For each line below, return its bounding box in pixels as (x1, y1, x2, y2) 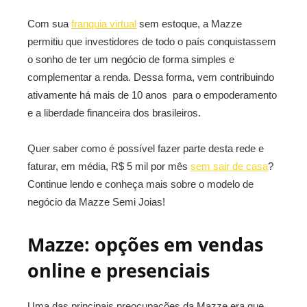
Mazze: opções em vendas (27, 232, 263, 257)
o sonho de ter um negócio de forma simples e (27, 53, 234, 65)
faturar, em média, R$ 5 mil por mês (27, 160, 191, 172)
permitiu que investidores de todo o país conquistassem (27, 36, 276, 47)
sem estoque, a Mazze (136, 18, 242, 29)
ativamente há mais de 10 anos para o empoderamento (27, 89, 277, 101)
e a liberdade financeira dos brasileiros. (27, 107, 201, 119)
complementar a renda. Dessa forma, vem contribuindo (27, 71, 274, 83)
